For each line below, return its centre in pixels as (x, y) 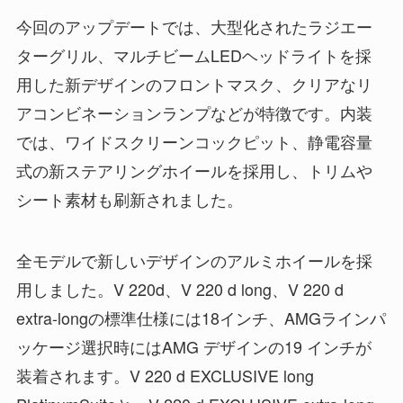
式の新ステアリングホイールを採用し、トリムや (194, 170)
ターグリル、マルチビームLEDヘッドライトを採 (193, 55)
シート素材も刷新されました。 (129, 199)
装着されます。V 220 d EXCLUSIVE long (165, 376)
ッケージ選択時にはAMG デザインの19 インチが (193, 347)
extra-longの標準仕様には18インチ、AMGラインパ (201, 318)
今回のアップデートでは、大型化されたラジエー (194, 27)
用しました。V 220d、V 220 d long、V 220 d (179, 289)
